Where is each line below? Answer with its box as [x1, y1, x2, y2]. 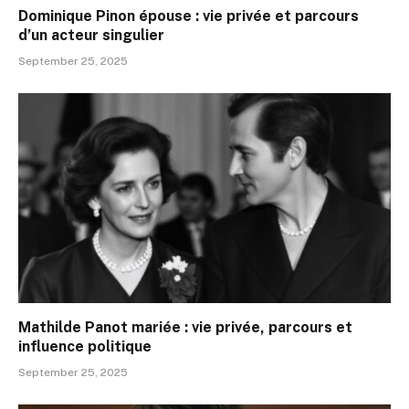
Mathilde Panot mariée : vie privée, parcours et [18, 318, 352, 336]
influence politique [18, 337, 152, 355]
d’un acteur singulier [18, 26, 164, 45]
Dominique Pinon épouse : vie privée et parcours [18, 7, 359, 26]
